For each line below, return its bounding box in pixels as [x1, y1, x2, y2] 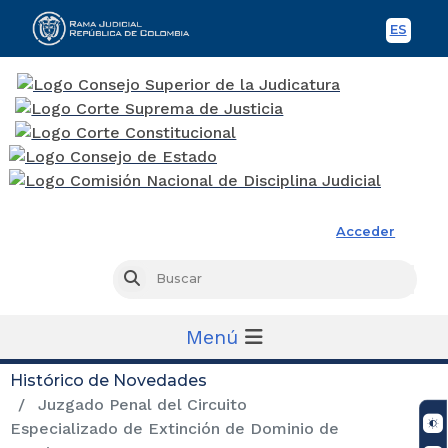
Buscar [138, 271, 185, 287]
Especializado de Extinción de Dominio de [10, 418, 339, 438]
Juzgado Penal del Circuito [33, 394, 247, 414]
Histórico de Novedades [10, 370, 207, 390]
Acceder [336, 223, 396, 239]
